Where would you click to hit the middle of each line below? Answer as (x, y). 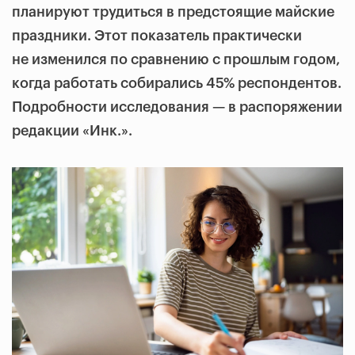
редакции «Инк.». (72, 131)
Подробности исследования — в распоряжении (177, 107)
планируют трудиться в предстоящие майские (173, 12)
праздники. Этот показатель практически (157, 36)
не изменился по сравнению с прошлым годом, (176, 59)
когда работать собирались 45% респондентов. (177, 83)
